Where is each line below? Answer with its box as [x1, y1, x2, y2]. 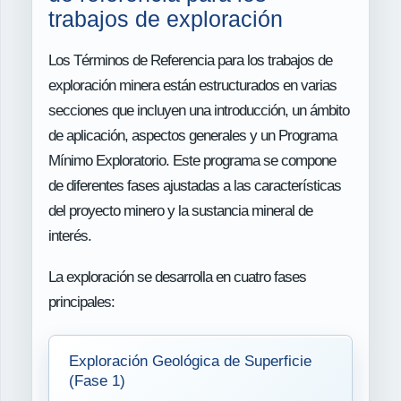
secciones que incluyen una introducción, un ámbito [48, 101, 349, 119]
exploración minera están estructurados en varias [48, 76, 337, 94]
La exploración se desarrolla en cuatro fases [48, 268, 306, 286]
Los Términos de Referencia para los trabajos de [48, 51, 332, 69]
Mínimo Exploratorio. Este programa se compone [48, 151, 336, 169]
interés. [48, 226, 91, 244]
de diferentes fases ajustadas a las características [48, 176, 341, 194]
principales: [48, 293, 115, 311]
